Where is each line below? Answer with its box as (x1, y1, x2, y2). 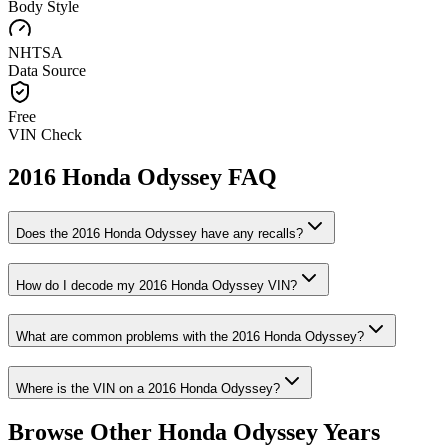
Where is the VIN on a (16, 381, 148, 397)
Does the (16, 226, 72, 241)
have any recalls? (197, 226, 303, 241)
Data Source (8, 62, 86, 80)
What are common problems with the (16, 329, 232, 345)
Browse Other (8, 419, 158, 446)
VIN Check (8, 126, 82, 144)
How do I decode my (16, 277, 139, 293)
